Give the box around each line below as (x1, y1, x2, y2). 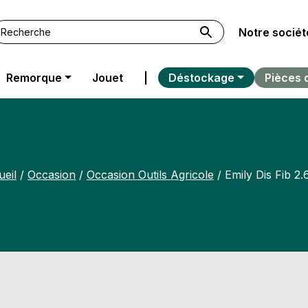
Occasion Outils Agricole (87, 168, 214, 182)
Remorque (6, 71, 63, 85)
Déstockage (168, 71, 234, 85)
